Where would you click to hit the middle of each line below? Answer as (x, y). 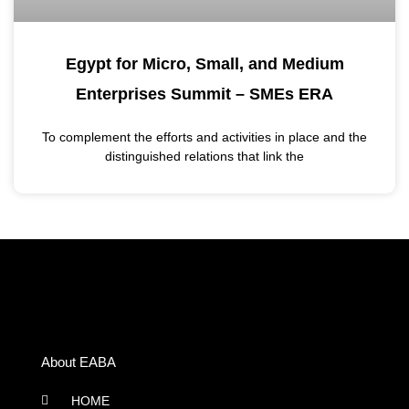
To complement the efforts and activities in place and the (204, 136)
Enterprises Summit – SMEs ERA (204, 94)
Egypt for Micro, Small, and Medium (204, 63)
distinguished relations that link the (204, 156)
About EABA (79, 362)
